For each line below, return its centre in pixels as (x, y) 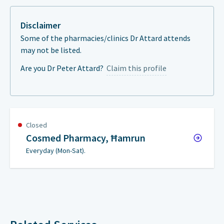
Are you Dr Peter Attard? (63, 68)
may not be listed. (51, 50)
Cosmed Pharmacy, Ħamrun (86, 138)
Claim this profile (136, 68)
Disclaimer (40, 25)
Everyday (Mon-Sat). (56, 150)
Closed (36, 125)
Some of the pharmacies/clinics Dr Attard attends (105, 38)
